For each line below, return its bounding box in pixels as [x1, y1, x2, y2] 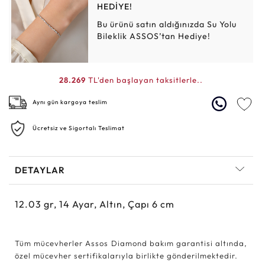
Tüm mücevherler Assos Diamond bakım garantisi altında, [15, 238, 247, 248]
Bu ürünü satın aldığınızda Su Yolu [97, 18, 237, 30]
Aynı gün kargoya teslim [33, 98, 108, 106]
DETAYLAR [15, 164, 65, 176]
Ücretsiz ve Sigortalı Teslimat [33, 124, 125, 132]
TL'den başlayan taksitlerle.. [86, 75, 203, 85]
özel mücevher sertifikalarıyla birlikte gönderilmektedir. [15, 250, 238, 260]
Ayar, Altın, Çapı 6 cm [72, 198, 174, 210]
